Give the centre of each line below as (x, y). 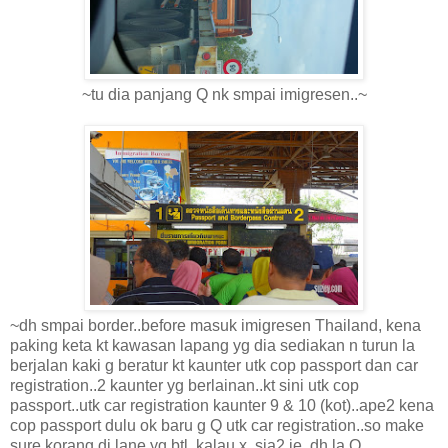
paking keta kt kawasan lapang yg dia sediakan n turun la (212, 345)
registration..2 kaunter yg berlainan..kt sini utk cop (184, 385)
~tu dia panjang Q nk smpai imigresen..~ (224, 94)
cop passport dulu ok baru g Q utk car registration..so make (217, 425)
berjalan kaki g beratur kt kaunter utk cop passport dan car (214, 365)
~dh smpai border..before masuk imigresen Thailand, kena (215, 325)
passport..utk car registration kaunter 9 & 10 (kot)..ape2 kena (222, 405)
